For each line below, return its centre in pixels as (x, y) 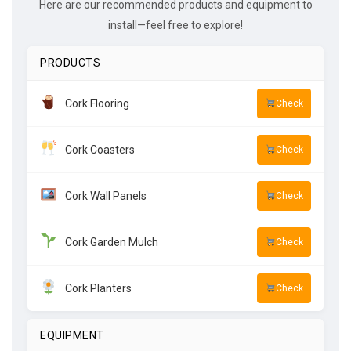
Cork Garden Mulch (111, 242)
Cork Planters (98, 288)
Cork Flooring (97, 103)
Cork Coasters (100, 149)
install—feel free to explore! (175, 25)
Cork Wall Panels (105, 195)
